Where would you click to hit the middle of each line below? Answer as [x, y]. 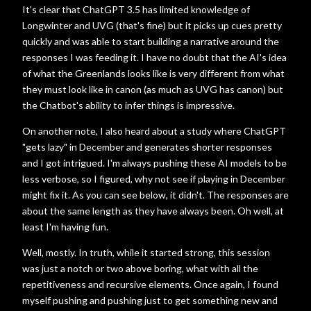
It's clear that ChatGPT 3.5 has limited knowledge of [136, 9]
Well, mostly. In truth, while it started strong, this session [146, 252]
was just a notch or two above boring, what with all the [140, 268]
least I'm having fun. [66, 227]
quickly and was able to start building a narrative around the [151, 41]
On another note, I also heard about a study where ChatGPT [154, 131]
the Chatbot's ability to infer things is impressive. [128, 105]
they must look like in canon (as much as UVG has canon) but [153, 89]
